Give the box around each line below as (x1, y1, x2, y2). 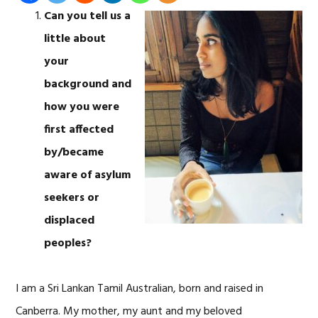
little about (44, 30, 106, 48)
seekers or (44, 189, 100, 207)
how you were (44, 98, 120, 116)
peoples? (44, 234, 92, 253)
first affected (44, 121, 114, 139)
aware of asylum (44, 166, 131, 185)
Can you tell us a (44, 7, 131, 26)
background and (44, 75, 132, 94)
